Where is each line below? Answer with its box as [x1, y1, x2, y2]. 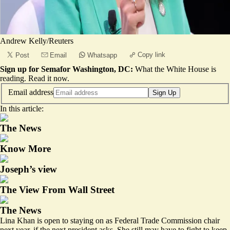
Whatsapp [87, 51, 117, 59]
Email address [8, 87, 53, 97]
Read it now [28, 74, 67, 83]
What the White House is [135, 65, 216, 73]
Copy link [138, 51, 165, 59]
